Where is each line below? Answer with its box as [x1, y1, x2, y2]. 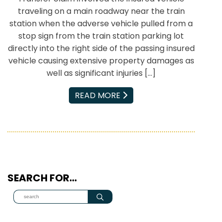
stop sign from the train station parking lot [18, 30, 184, 42]
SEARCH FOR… [7, 171, 77, 185]
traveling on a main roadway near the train [17, 5, 185, 17]
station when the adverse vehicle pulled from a [9, 18, 193, 30]
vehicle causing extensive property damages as [8, 55, 194, 67]
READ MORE [75, 90, 122, 102]
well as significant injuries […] [47, 67, 156, 79]
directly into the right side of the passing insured [7, 43, 195, 55]
